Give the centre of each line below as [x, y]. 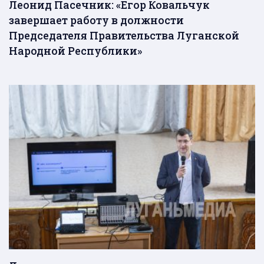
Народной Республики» [75, 51]
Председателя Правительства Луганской [124, 36]
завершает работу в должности [96, 20]
